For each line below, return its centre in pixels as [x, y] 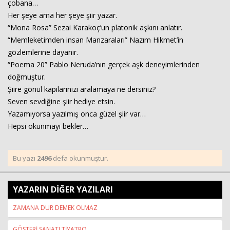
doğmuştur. [27, 77]
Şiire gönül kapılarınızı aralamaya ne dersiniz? [82, 89]
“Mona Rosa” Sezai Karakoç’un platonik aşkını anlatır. [95, 27]
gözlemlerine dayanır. [43, 52]
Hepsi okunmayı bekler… [48, 126]
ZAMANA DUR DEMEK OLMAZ [55, 208]
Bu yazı [25, 158]
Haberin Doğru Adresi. [189, 31]
